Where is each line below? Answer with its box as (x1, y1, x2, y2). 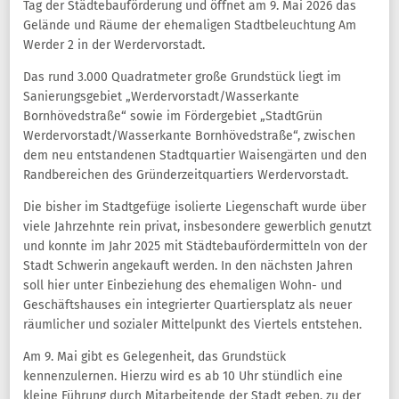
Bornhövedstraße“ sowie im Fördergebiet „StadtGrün (23, 109, 322, 124)
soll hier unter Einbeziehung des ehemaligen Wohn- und (23, 278, 342, 293)
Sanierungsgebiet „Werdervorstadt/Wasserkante (23, 89, 299, 104)
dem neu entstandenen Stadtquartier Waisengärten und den (23, 148, 367, 163)
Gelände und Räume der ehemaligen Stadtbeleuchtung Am (23, 18, 356, 33)
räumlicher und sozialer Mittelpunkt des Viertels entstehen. (23, 317, 362, 332)
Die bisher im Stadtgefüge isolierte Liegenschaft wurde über (23, 199, 366, 215)
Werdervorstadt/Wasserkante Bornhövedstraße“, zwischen (23, 128, 355, 143)
